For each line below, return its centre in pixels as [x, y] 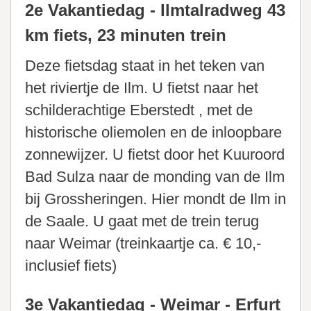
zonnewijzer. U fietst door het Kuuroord [155, 155]
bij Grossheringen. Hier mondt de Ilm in [155, 199]
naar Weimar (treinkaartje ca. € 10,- [143, 244]
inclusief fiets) [71, 266]
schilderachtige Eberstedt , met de [139, 110]
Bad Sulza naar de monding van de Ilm [155, 177]
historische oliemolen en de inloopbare [153, 133]
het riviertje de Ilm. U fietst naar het [142, 88]
